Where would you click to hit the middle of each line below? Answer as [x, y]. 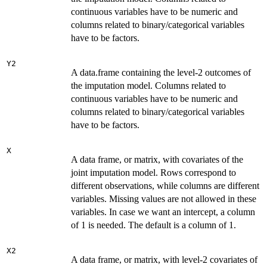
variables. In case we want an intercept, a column [163, 212]
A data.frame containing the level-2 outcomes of [161, 72]
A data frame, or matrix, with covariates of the [157, 159]
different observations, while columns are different [165, 185]
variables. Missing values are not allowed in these [164, 198]
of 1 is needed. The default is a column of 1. [153, 225]
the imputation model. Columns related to [148, 85]
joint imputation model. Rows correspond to [153, 172]
